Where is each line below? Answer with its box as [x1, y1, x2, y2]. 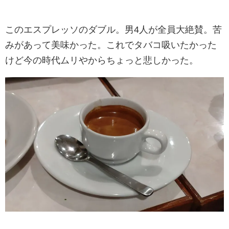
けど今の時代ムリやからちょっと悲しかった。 [5, 55, 198, 65]
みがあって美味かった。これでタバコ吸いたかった [5, 39, 217, 50]
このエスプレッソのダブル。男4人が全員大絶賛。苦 [5, 24, 222, 35]
